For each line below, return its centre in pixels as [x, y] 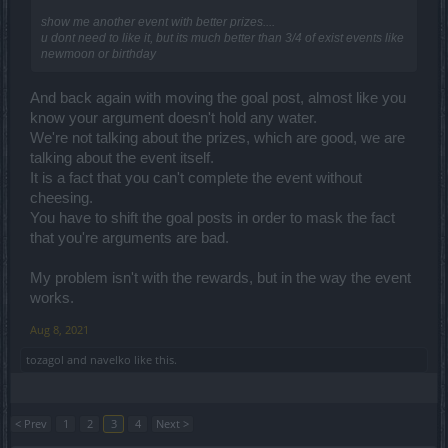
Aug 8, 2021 [59, 329]
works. [52, 297]
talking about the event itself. [122, 157]
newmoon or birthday [98, 54]
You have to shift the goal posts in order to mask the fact [212, 217]
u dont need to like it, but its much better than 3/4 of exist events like [222, 38]
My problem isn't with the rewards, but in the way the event [220, 277]
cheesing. [61, 197]
